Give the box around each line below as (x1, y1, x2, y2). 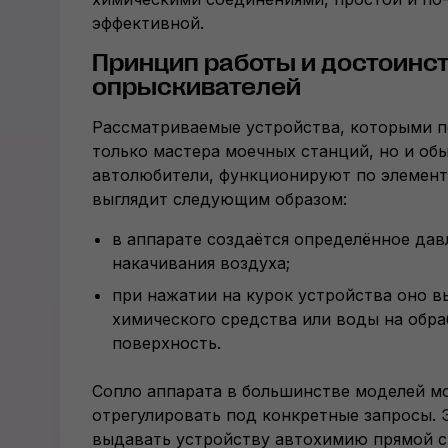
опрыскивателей (92, 73, 301, 101)
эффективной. (92, 13, 204, 33)
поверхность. (112, 333, 221, 353)
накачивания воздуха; (112, 253, 290, 273)
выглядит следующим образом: (92, 189, 347, 209)
